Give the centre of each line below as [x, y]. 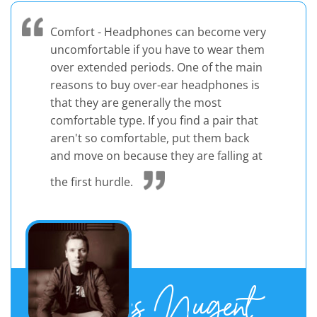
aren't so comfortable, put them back [150, 138]
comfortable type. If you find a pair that [154, 120]
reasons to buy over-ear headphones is [155, 85]
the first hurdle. [92, 181]
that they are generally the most [136, 102]
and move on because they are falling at [156, 155]
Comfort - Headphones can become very [158, 31]
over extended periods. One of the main [156, 67]
